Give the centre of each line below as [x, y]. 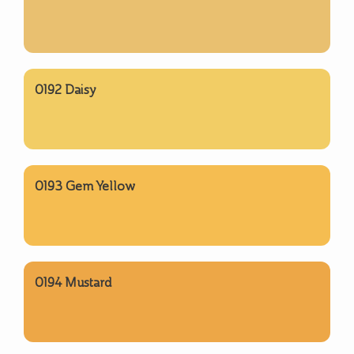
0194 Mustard [73, 282]
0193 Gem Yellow [85, 186]
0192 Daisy [66, 89]
